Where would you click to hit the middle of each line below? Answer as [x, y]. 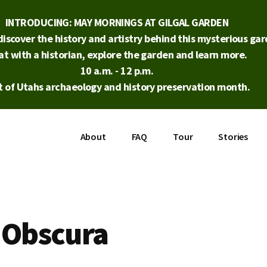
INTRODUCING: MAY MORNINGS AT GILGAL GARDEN [117, 22]
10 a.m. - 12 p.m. [117, 71]
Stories [233, 136]
